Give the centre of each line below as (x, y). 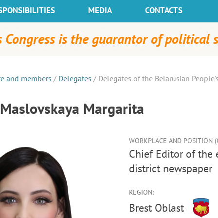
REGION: (141, 192)
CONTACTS (164, 10)
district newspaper (170, 168)
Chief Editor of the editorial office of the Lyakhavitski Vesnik (132, 154)
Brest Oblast (156, 208)
